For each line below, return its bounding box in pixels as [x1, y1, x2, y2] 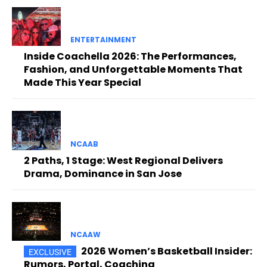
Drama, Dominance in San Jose [24, 166, 182, 181]
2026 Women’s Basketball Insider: [81, 244, 252, 258]
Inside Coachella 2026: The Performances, [24, 49, 237, 64]
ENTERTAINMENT [70, 35, 136, 45]
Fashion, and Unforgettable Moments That [24, 63, 243, 77]
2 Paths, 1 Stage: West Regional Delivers [24, 153, 223, 167]
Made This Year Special [24, 76, 141, 90]
